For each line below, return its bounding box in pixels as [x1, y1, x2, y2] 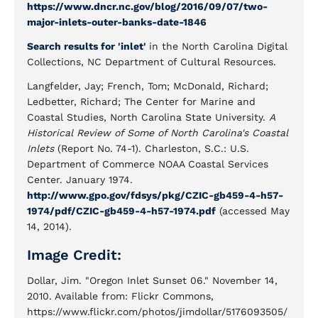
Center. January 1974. [27, 174, 133, 185]
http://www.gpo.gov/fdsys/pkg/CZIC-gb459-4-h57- [27, 190, 283, 201]
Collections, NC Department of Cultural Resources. [27, 56, 276, 67]
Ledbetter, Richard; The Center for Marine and [27, 96, 256, 107]
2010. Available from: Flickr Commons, [27, 290, 214, 302]
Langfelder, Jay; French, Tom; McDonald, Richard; [27, 80, 268, 92]
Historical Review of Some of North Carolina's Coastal [27, 127, 288, 138]
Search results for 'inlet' [27, 40, 149, 52]
